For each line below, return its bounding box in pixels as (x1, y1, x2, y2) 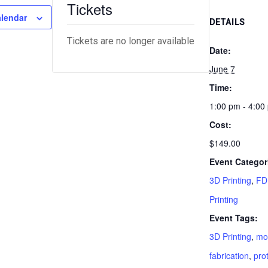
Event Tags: (209, 212, 258, 224)
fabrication (209, 249, 249, 261)
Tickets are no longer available (67, 35, 194, 47)
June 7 (209, 63, 235, 75)
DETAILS (209, 17, 245, 27)
